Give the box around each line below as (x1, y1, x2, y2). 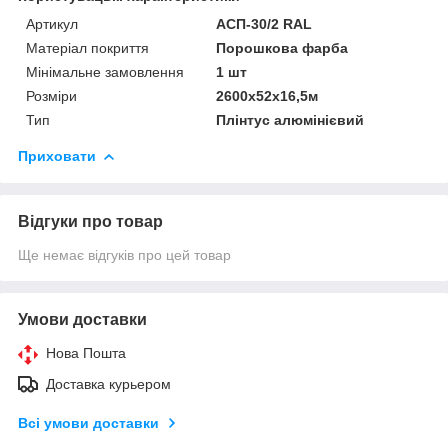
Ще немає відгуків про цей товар (18, 246, 231, 263)
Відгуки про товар (18, 212, 163, 230)
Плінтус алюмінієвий (216, 111, 365, 128)
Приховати (18, 147, 96, 164)
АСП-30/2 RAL (216, 15, 313, 32)
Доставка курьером (46, 375, 171, 392)
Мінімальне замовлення (26, 63, 184, 80)
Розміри (26, 87, 77, 104)
